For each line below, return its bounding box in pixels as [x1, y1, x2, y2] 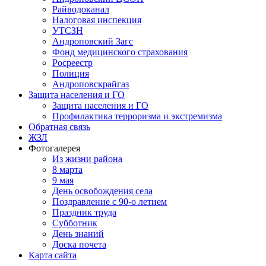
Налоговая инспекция [52, 15, 141, 26]
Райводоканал [52, 4, 109, 15]
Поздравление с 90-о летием [52, 197, 167, 207]
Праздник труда [52, 207, 116, 218]
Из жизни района [52, 154, 122, 164]
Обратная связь [28, 122, 90, 132]
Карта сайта [28, 250, 77, 261]
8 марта [52, 164, 83, 175]
